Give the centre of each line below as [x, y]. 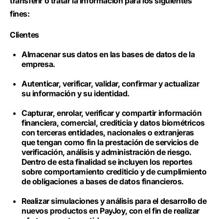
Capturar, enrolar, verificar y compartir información [112, 113]
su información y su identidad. [77, 93]
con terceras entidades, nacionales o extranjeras [108, 132]
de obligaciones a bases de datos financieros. [104, 181]
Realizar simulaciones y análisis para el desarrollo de [114, 201]
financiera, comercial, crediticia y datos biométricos [113, 123]
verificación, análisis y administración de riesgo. [107, 152]
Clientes [24, 35]
